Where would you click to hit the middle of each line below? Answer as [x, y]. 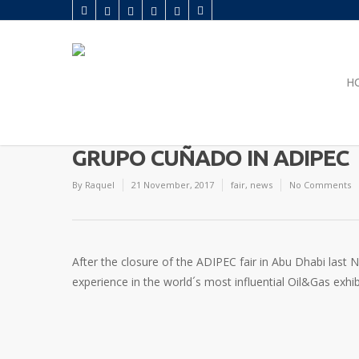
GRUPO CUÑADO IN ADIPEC [210, 157]
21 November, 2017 [173, 185]
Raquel [100, 185]
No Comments [320, 185]
